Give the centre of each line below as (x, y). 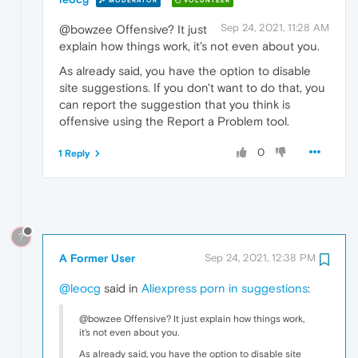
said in (121, 288)
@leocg (80, 288)
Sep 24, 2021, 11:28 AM (275, 28)
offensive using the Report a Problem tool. (174, 121)
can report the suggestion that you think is (175, 105)
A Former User (97, 258)
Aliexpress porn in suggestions (225, 288)
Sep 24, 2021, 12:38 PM (260, 257)
